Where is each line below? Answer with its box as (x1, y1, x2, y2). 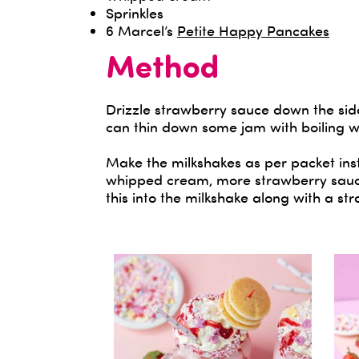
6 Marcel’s (106, 22, 177, 39)
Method (106, 54, 219, 85)
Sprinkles (106, 4, 163, 22)
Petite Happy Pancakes (177, 22, 329, 39)
